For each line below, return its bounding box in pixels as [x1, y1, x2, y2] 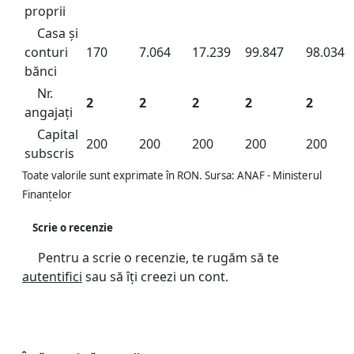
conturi [24, 43, 68, 61]
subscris [24, 145, 74, 162]
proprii [24, 2, 66, 20]
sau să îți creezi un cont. [82, 268, 228, 286]
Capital [37, 126, 78, 143]
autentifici [22, 268, 82, 286]
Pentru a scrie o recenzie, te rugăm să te [35, 249, 279, 267]
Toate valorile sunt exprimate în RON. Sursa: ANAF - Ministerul [22, 168, 322, 183]
